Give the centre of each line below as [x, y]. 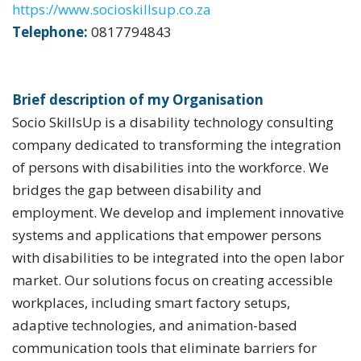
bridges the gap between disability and [137, 190]
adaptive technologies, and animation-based [155, 325]
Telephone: [50, 32]
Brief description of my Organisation [138, 100]
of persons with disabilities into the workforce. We [170, 167]
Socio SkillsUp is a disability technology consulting [173, 122]
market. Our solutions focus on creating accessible [172, 280]
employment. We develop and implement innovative [178, 212]
